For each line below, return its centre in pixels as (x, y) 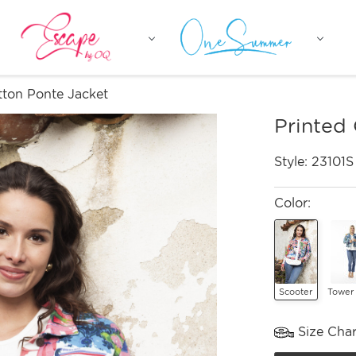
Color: (292, 203)
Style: (292, 162)
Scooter (296, 292)
